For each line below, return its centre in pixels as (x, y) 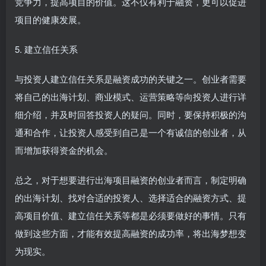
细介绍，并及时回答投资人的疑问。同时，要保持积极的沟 (131, 114)
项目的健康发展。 (50, 19)
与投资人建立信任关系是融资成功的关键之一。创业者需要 (131, 79)
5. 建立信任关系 (46, 49)
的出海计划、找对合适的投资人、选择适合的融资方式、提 (131, 197)
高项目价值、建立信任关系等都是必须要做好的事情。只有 (131, 215)
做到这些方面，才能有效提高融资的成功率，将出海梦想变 (131, 233)
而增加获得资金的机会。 (64, 150)
